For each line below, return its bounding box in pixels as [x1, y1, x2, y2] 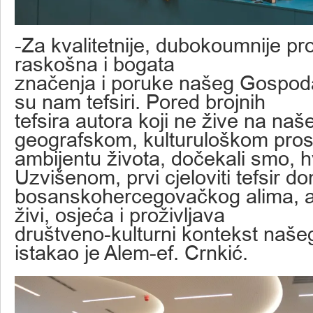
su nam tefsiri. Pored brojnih [15, 90, 265, 113]
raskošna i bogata [15, 52, 175, 75]
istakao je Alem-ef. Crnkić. [15, 241, 248, 264]
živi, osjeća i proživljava [15, 203, 225, 226]
